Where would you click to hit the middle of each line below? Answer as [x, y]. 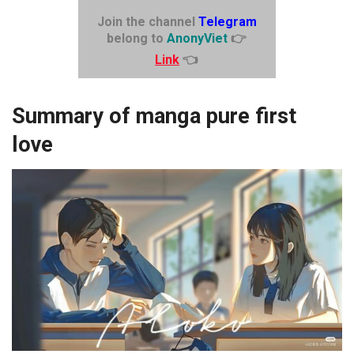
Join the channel [147, 21]
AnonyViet [198, 38]
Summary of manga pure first [154, 116]
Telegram [227, 21]
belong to [137, 38]
